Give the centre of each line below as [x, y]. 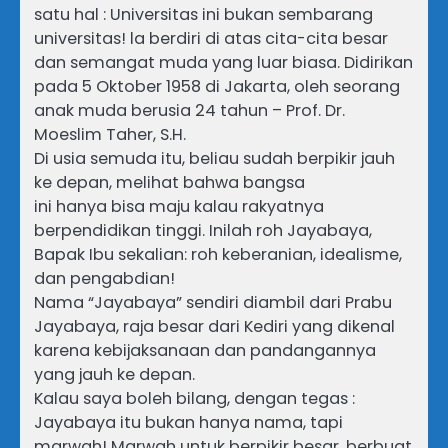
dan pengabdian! [104, 278]
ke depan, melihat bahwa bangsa [169, 182]
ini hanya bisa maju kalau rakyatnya [179, 206]
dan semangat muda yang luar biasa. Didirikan [223, 62]
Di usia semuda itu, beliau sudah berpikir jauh [214, 158]
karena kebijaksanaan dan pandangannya [205, 350]
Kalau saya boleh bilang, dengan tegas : [194, 398]
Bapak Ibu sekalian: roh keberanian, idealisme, [218, 254]
